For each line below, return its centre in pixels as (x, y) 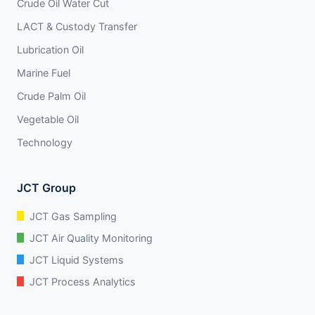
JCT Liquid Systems (77, 259)
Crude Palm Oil (51, 96)
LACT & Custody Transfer (77, 26)
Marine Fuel (44, 72)
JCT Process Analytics (83, 281)
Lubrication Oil (50, 49)
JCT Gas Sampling (73, 216)
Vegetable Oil (48, 119)
